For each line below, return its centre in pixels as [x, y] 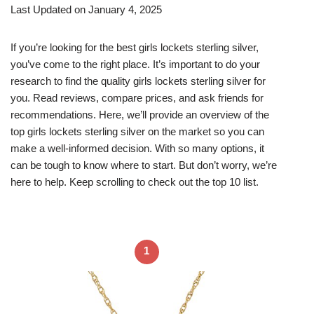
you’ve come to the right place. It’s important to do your [135, 64]
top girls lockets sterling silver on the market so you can [137, 131]
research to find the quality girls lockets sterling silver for [138, 81]
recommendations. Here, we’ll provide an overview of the [140, 114]
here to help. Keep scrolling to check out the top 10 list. [135, 182]
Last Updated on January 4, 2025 [86, 9]
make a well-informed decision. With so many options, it [137, 148]
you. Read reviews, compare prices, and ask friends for [137, 97]
